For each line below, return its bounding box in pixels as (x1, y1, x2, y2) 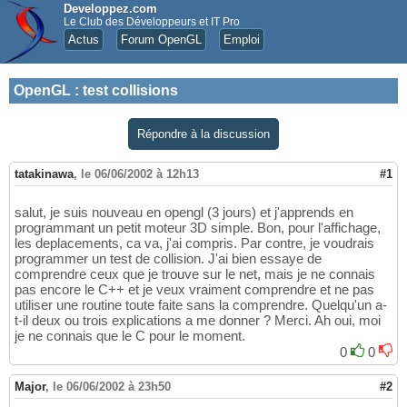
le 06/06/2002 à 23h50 (53, 380, 171, 394)
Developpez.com (64, 2, 157, 15)
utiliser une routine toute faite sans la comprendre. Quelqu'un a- (15, 297, 387, 313)
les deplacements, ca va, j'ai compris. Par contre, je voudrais (15, 235, 374, 252)
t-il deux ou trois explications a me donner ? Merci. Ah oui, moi (15, 313, 381, 329)
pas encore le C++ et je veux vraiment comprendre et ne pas (15, 282, 374, 298)
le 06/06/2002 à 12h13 (81, 167, 199, 182)
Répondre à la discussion (137, 127, 270, 141)
